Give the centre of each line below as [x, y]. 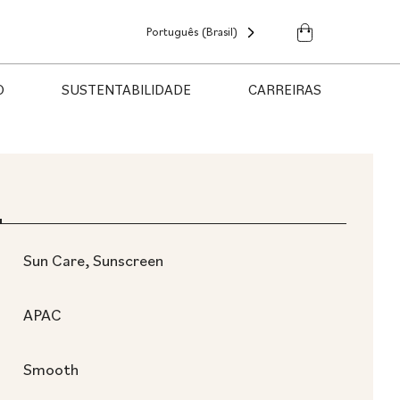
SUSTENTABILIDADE [126, 89]
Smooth [51, 369]
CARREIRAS [284, 89]
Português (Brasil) [192, 31]
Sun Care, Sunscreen [93, 260]
